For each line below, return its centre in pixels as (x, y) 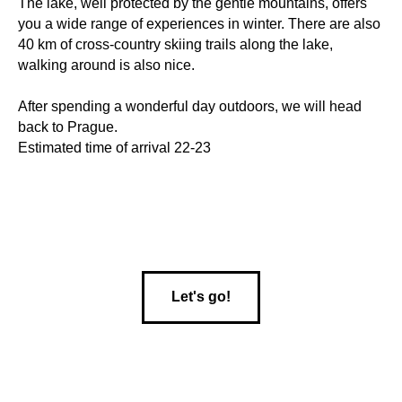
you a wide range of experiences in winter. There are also (199, 23)
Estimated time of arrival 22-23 (114, 147)
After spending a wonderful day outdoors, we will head (190, 106)
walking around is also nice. (106, 65)
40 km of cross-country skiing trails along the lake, (175, 44)
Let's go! (201, 297)
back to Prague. (68, 127)
